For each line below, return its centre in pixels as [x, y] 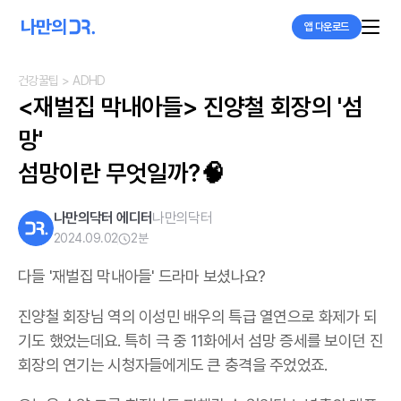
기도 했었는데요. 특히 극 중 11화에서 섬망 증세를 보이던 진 [200, 341]
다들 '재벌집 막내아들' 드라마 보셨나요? [144, 276]
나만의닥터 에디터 [103, 218]
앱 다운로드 [326, 27]
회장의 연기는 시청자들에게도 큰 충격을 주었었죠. [175, 365]
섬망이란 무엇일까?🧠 [121, 173]
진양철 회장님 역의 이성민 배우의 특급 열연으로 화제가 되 [197, 316]
